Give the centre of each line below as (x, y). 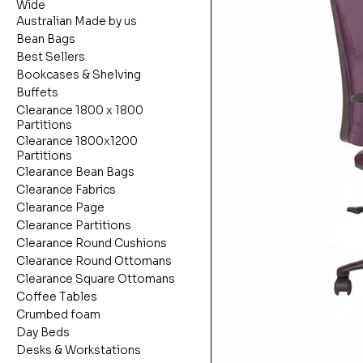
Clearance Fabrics (66, 190)
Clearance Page (60, 208)
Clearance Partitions (74, 226)
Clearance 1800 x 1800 (80, 111)
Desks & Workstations (79, 350)
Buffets (37, 93)
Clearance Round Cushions (92, 243)
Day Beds (43, 333)
